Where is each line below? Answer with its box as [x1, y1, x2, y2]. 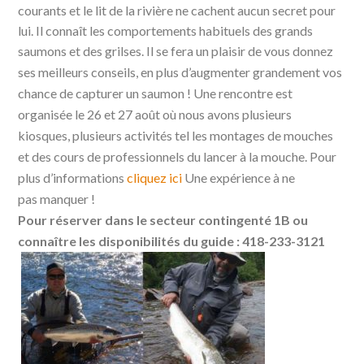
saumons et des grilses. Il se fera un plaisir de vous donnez [18, 43, 334, 59]
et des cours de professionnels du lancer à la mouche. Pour [18, 149, 337, 165]
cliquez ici [127, 170, 183, 186]
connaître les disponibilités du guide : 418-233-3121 [18, 233, 326, 249]
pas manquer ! [18, 191, 96, 207]
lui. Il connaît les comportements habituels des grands [18, 23, 314, 39]
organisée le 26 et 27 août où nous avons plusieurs [18, 106, 292, 123]
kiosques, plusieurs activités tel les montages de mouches [18, 128, 334, 144]
